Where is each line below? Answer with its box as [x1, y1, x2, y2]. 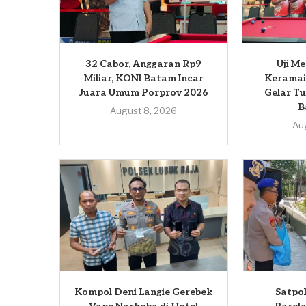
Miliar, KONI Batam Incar [83, 72, 204, 85]
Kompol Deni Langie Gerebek [74, 286, 213, 298]
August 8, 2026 [110, 105, 178, 117]
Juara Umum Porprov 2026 [79, 87, 208, 99]
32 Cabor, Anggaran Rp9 [85, 58, 202, 70]
